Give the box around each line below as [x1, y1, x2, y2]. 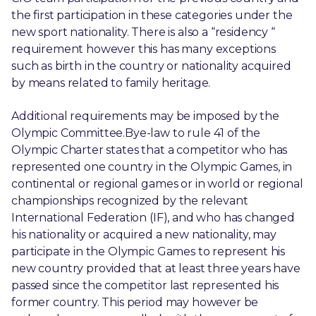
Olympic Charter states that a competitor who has [11, 142, 288, 157]
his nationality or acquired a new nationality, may [11, 227, 276, 241]
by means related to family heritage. [11, 76, 211, 90]
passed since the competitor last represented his [11, 278, 279, 292]
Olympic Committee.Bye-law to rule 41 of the [11, 126, 261, 140]
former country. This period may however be [11, 295, 259, 309]
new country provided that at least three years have [11, 261, 300, 275]
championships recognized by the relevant [11, 193, 248, 207]
